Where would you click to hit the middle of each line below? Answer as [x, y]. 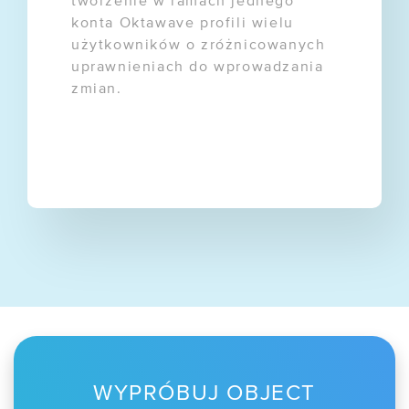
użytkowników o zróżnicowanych [199, 45]
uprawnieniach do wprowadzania [198, 67]
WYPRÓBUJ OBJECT [204, 393]
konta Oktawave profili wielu [183, 23]
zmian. [97, 89]
